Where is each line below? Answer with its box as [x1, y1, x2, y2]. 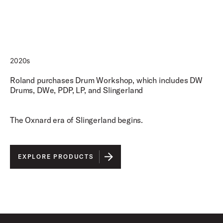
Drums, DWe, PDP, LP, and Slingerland [10, 85, 143, 95]
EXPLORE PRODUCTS [18, 153, 94, 160]
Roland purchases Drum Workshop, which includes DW [10, 75, 203, 85]
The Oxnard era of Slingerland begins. [10, 115, 143, 125]
